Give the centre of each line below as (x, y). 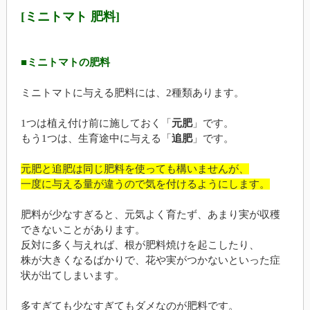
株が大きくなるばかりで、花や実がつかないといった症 (150, 260)
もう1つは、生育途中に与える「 (96, 138)
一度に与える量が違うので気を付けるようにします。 (145, 184)
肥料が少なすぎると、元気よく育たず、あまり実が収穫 (150, 214)
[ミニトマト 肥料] (70, 16)
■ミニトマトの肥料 (65, 62)
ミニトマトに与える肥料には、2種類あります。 (132, 92)
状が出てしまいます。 (72, 275)
